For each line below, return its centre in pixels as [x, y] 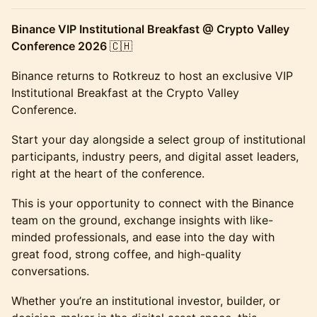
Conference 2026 [60, 46]
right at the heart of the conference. [108, 173]
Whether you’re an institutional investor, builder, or [146, 301]
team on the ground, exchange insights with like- [142, 220]
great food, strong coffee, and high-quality [126, 254]
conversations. [50, 271]
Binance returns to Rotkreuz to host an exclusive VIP [152, 76]
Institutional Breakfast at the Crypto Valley [125, 93]
